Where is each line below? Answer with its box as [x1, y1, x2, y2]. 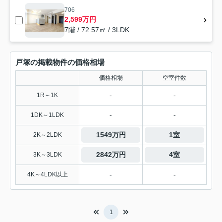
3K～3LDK [33, 151, 62, 159]
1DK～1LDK [31, 111, 64, 119]
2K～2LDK [33, 131, 62, 139]
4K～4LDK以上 [27, 171, 68, 178]
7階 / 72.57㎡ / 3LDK [64, 26, 129, 34]
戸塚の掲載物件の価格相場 [15, 58, 105, 67]
